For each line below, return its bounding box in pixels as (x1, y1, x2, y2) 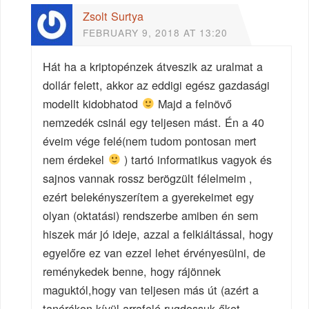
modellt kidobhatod (43, 94, 142, 112)
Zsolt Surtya (83, 7, 144, 24)
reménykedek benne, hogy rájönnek (43, 262, 221, 279)
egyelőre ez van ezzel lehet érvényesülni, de (43, 243, 266, 261)
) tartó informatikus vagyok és (120, 150, 272, 168)
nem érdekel (43, 150, 108, 168)
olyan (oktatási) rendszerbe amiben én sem (43, 206, 259, 223)
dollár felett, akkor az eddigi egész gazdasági (43, 76, 270, 93)
